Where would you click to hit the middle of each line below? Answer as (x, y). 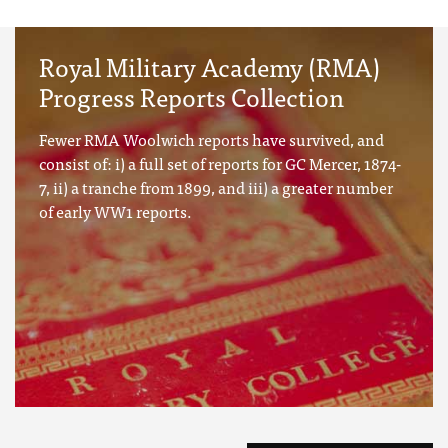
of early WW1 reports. (115, 211)
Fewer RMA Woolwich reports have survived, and (211, 139)
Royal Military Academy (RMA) (209, 66)
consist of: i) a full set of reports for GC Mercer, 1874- (220, 163)
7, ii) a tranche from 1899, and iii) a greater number (216, 187)
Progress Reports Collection (191, 96)
